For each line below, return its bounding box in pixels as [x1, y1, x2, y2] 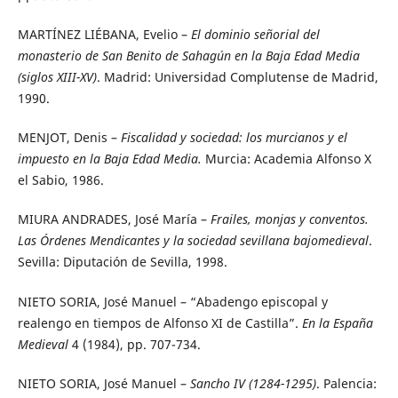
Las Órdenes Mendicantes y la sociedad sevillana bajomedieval [17, 232, 369, 250]
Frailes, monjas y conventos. [210, 211, 369, 228]
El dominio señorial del [190, 26, 320, 44]
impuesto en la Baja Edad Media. [17, 150, 202, 168]
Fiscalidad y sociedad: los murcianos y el [120, 129, 347, 147]
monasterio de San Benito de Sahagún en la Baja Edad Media [17, 47, 360, 65]
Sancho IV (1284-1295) [189, 374, 316, 392]
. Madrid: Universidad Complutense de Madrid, [96, 68, 378, 86]
